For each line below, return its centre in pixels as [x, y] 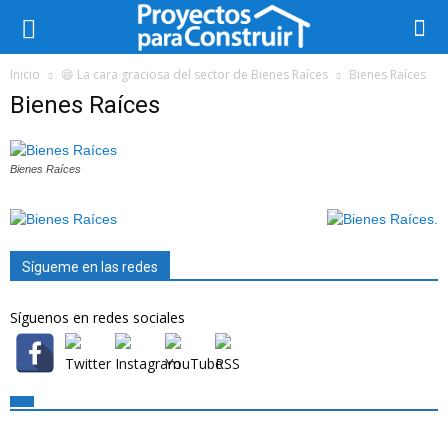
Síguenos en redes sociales [97, 317]
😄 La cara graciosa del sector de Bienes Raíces [194, 74]
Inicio [25, 74]
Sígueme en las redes [90, 267]
